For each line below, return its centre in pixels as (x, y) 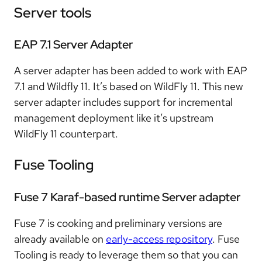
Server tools (53, 12)
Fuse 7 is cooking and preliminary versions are (118, 223)
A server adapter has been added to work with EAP (131, 71)
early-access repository (159, 239)
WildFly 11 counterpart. (66, 134)
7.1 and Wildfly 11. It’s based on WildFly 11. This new (129, 87)
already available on (60, 239)
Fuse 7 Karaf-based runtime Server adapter (127, 197)
